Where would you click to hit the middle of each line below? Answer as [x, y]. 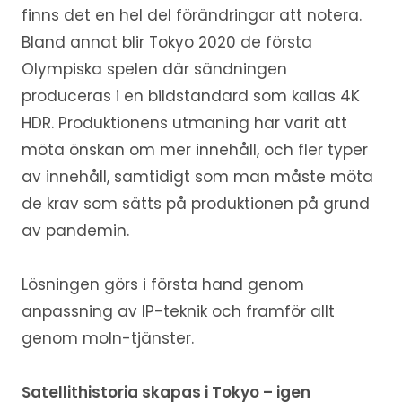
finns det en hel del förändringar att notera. [191, 15]
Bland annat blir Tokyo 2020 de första [166, 42]
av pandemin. [75, 230]
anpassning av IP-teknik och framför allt [178, 311]
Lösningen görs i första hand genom [162, 284]
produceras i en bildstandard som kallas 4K [190, 96]
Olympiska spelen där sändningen [154, 69]
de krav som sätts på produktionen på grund [195, 203]
